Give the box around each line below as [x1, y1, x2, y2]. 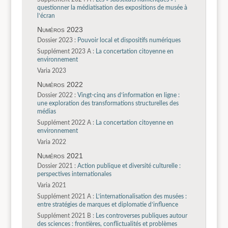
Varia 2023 [37, 67, 66, 74]
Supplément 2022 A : [37, 119, 94, 126]
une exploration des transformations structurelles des [37, 100, 179, 106]
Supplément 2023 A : [37, 48, 94, 54]
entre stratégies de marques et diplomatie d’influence [37, 202, 178, 208]
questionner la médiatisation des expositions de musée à [37, 5, 187, 11]
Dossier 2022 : [37, 92, 76, 98]
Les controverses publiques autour [94, 213, 187, 219]
